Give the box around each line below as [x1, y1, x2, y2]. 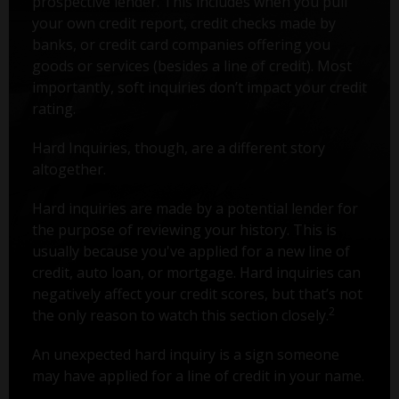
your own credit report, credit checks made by [31, 12, 336, 33]
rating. [31, 98, 76, 118]
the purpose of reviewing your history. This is [31, 219, 337, 240]
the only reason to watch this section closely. [31, 305, 329, 325]
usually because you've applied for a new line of [31, 240, 350, 261]
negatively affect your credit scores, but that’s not [31, 283, 362, 304]
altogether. [31, 159, 106, 179]
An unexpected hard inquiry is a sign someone [31, 344, 339, 364]
